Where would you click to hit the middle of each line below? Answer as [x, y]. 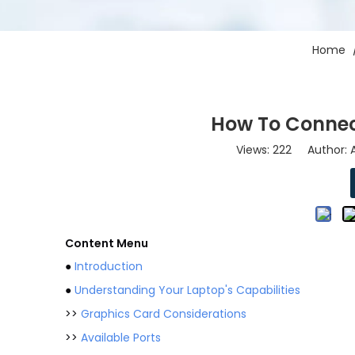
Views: [254, 150]
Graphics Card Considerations [164, 314]
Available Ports [121, 338]
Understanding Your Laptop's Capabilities [187, 290]
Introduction [109, 266]
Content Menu [107, 243]
